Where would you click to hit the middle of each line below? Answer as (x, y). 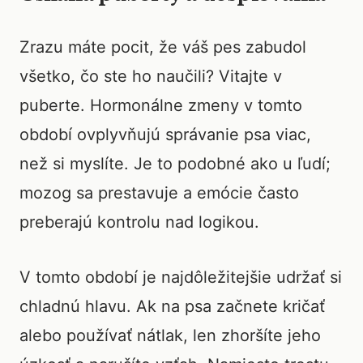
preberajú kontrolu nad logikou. (139, 222)
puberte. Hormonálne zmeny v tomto (161, 105)
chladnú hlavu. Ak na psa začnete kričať (172, 306)
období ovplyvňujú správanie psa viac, (165, 135)
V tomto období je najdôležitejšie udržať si (181, 277)
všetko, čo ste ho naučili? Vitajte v (151, 76)
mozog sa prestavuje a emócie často (159, 193)
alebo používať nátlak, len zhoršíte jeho (170, 335)
